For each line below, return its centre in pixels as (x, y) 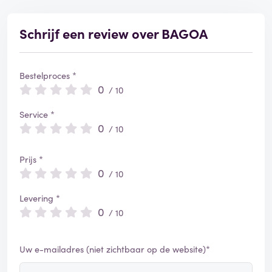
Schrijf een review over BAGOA (114, 33)
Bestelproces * (48, 76)
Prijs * (31, 159)
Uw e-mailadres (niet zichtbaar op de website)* (115, 249)
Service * (37, 114)
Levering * (40, 198)
